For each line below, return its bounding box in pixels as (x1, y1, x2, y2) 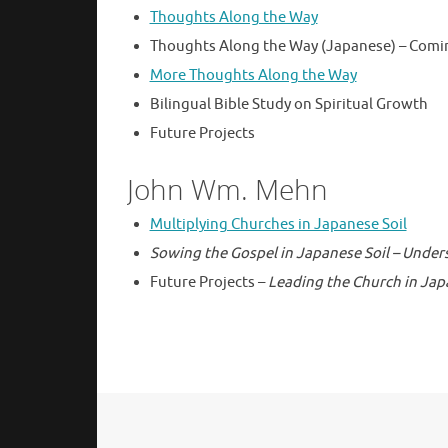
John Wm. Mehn (127, 170, 328, 209)
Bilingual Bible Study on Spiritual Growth (149, 95, 428, 115)
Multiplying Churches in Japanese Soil (149, 215, 407, 235)
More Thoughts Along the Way (149, 66, 357, 86)
